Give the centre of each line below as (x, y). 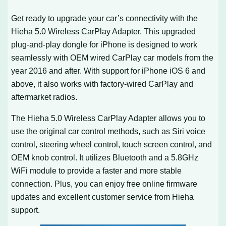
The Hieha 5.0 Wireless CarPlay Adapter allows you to (108, 118)
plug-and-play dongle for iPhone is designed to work (104, 44)
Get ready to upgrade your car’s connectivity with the (105, 18)
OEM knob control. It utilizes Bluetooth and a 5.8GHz (105, 158)
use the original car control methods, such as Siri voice (108, 131)
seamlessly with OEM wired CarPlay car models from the (112, 57)
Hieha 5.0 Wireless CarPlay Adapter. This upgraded (104, 31)
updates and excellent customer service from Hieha (103, 197)
